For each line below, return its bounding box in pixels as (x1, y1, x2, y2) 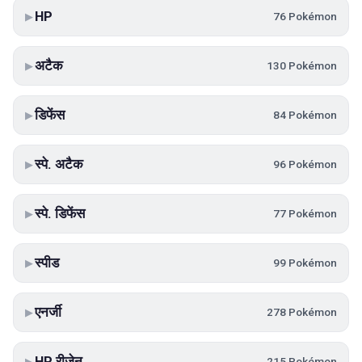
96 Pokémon (273, 158, 337, 170)
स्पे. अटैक (35, 156, 83, 172)
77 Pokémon (273, 207, 337, 220)
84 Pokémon (273, 108, 337, 121)
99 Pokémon (273, 256, 337, 269)
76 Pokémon (273, 10, 337, 23)
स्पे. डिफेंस (35, 205, 85, 221)
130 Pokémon (267, 59, 337, 72)
